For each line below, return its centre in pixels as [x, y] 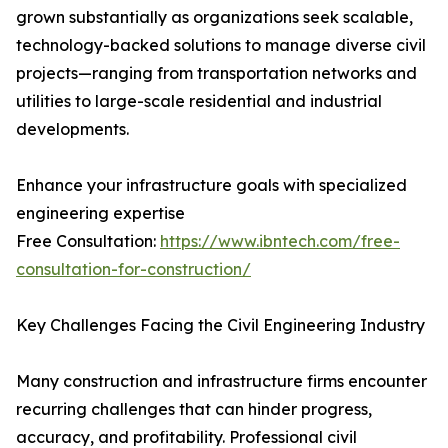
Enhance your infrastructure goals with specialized [211, 185]
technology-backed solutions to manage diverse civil [221, 45]
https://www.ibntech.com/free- [280, 241]
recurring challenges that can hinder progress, [194, 409]
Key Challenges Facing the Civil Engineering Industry [220, 325]
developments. [72, 129]
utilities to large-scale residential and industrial [199, 101]
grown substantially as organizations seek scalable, [214, 17]
